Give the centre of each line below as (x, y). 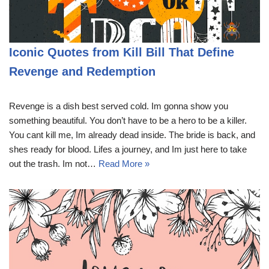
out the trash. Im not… (54, 164)
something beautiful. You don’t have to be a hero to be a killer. (128, 121)
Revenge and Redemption (82, 72)
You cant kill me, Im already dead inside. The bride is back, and (132, 135)
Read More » (124, 164)
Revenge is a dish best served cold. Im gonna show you (119, 106)
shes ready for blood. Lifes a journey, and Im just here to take (128, 150)
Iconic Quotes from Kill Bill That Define (122, 53)
